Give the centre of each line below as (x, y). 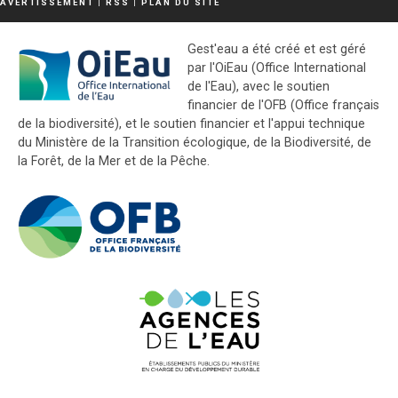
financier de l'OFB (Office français (283, 105)
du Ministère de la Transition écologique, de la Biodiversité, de (195, 143)
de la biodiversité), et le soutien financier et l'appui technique (191, 124)
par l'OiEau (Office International (277, 68)
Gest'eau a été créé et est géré (277, 49)
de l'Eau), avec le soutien (259, 87)
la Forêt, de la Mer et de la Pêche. (114, 161)
